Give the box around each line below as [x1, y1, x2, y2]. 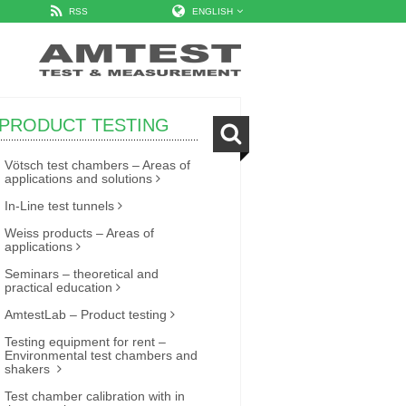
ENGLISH [192, 6, 233, 16]
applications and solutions [5, 171, 152, 186]
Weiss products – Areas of [5, 226, 154, 240]
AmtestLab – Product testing [5, 307, 167, 322]
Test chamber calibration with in [5, 389, 185, 403]
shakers [5, 362, 53, 376]
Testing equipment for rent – [5, 334, 166, 349]
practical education [5, 280, 112, 295]
